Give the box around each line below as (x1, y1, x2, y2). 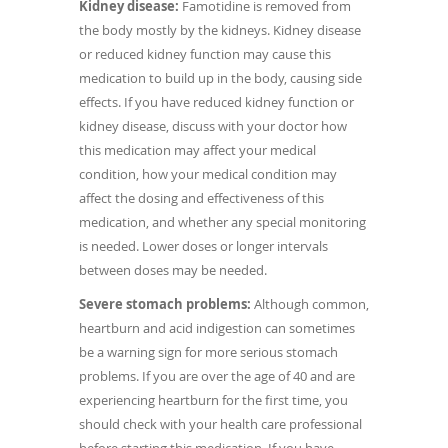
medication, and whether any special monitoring (79, 212, 366, 231)
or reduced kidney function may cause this (79, 44, 331, 63)
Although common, (251, 294, 369, 313)
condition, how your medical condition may (79, 164, 337, 183)
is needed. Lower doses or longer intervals (79, 236, 328, 255)
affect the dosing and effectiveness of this (79, 188, 324, 207)
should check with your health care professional (79, 414, 362, 433)
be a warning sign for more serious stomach (79, 342, 338, 361)
